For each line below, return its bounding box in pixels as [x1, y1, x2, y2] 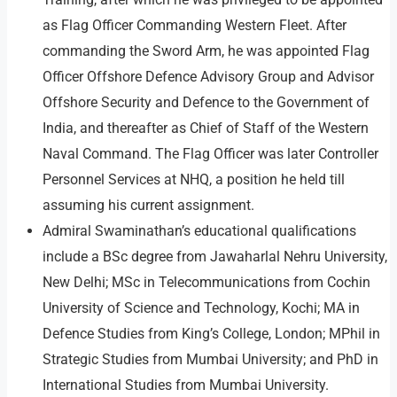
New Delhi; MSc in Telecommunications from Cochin [43, 274, 370, 292]
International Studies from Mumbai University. [43, 377, 329, 394]
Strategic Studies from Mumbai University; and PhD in [43, 351, 378, 369]
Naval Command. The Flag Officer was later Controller [43, 145, 378, 163]
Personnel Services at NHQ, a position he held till [43, 171, 345, 189]
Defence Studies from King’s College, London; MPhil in [43, 325, 380, 343]
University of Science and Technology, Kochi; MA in [43, 300, 360, 317]
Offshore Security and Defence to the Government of [43, 94, 370, 112]
